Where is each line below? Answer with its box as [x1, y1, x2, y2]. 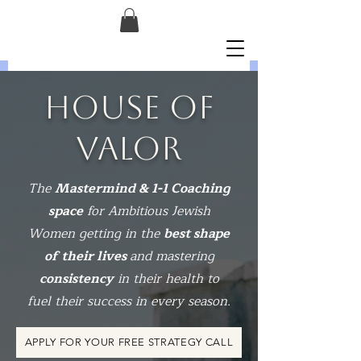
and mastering [129, 245, 214, 267]
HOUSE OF [44, 88, 214, 126]
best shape [164, 222, 230, 244]
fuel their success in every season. [27, 290, 230, 312]
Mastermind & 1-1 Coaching [55, 177, 230, 199]
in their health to [113, 268, 219, 289]
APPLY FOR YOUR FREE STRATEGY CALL [24, 336, 234, 349]
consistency [39, 268, 114, 289]
